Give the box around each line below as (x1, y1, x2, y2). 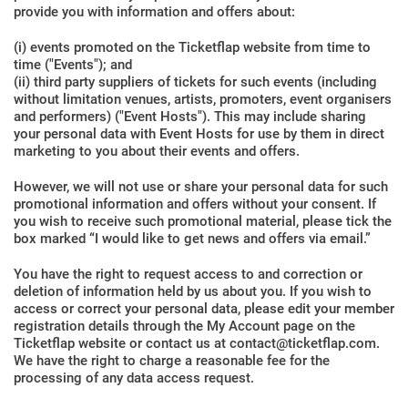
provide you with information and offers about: (14, 4, 295, 20)
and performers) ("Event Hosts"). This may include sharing (14, 108, 366, 125)
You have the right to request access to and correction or (14, 266, 362, 282)
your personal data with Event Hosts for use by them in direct (14, 126, 384, 142)
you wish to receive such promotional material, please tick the (14, 213, 392, 229)
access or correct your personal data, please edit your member (14, 301, 394, 317)
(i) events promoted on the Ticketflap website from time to (14, 39, 371, 56)
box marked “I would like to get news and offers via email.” (14, 230, 371, 247)
